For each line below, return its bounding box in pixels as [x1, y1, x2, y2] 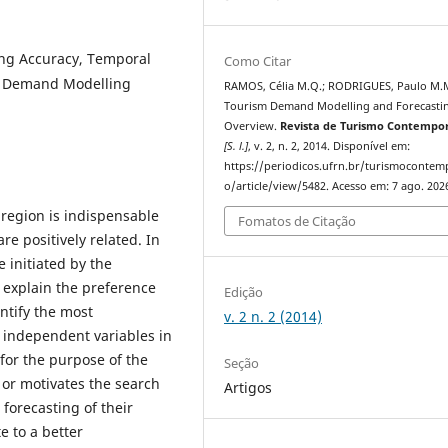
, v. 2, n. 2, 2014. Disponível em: [248, 138, 411, 153]
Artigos [224, 377, 273, 397]
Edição [224, 283, 264, 302]
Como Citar [224, 51, 292, 70]
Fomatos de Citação [238, 212, 357, 231]
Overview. [224, 118, 281, 133]
